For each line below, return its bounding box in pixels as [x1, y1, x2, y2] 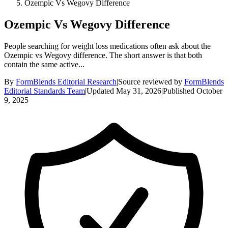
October [196, 86, 222, 95]
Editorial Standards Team [4, 86, 85, 95]
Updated [87, 86, 114, 95]
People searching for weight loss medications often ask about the [4, 41, 211, 50]
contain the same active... [4, 60, 84, 69]
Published [163, 86, 194, 95]
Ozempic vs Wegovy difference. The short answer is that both [4, 50, 202, 60]
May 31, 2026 [116, 86, 161, 95]
